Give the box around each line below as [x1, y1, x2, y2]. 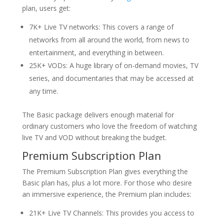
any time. [29, 86, 58, 96]
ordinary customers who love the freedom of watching [22, 121, 197, 131]
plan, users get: [22, 3, 71, 13]
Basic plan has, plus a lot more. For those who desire [22, 178, 192, 187]
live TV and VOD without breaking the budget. [22, 133, 167, 142]
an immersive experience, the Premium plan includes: [22, 189, 191, 199]
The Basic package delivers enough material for [22, 110, 174, 119]
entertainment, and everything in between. [29, 48, 164, 57]
